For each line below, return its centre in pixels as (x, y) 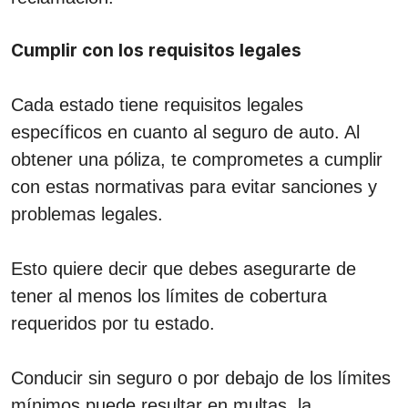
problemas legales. (87, 214)
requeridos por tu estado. (113, 323)
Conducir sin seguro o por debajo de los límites (201, 377)
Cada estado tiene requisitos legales (157, 104)
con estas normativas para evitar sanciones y (194, 186)
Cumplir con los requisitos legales (156, 50)
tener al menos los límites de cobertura (169, 296)
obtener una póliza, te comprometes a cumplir (197, 159)
